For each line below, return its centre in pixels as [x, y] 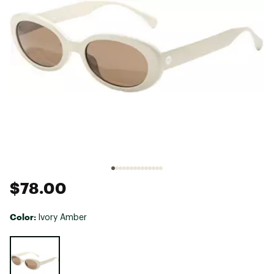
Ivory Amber [62, 217]
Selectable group [41, 240]
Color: [24, 217]
